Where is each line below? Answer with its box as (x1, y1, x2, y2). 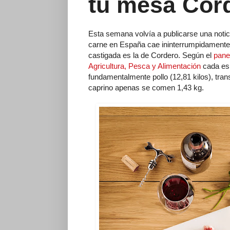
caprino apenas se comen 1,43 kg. (88, 83, 204, 92)
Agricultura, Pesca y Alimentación (88, 61, 201, 70)
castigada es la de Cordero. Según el (88, 50, 214, 60)
